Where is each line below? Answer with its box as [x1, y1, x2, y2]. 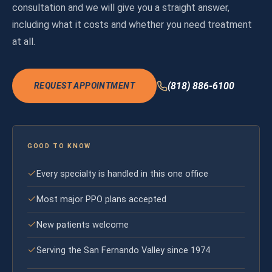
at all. [12, 36, 35, 48]
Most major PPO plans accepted [36, 194, 166, 205]
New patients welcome [36, 220, 129, 231]
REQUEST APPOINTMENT [34, 81, 135, 91]
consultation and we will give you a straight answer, [12, 2, 229, 14]
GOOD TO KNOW [27, 142, 92, 151]
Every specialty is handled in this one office [36, 169, 208, 180]
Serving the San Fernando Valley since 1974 [36, 245, 210, 256]
